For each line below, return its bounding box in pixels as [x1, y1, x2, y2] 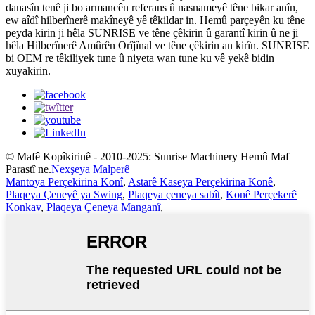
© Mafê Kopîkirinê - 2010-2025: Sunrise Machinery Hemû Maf [6, 150, 289, 163]
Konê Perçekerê [226, 188, 297, 201]
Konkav [6, 201, 41, 214]
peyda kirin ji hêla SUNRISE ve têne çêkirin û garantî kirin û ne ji [6, 27, 298, 39]
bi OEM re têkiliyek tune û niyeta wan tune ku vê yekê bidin [6, 52, 274, 65]
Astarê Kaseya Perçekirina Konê [128, 176, 273, 188]
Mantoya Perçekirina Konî [6, 176, 123, 188]
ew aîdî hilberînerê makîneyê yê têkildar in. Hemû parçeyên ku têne [6, 14, 305, 27]
